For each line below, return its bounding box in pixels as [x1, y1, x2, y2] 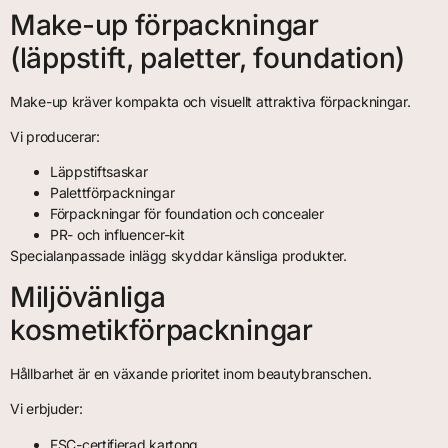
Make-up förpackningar [10, 7, 319, 42]
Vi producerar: [10, 128, 100, 145]
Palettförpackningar [50, 184, 175, 202]
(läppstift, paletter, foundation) [10, 40, 406, 75]
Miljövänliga [10, 279, 166, 314]
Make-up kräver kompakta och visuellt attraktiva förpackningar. [10, 92, 411, 110]
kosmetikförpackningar [10, 312, 313, 347]
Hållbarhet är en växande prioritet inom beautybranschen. [10, 364, 372, 382]
